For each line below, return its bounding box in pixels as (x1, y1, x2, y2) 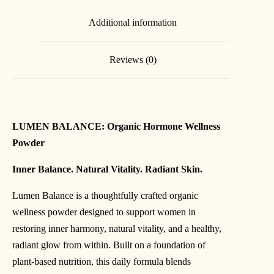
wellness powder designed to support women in (12, 206, 196, 217)
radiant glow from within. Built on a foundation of (12, 239, 206, 250)
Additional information (89, 17, 177, 28)
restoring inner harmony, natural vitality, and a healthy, (12, 223, 221, 234)
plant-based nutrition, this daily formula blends (12, 256, 191, 267)
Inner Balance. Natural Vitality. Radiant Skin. (12, 163, 202, 174)
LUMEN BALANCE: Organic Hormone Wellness (12, 120, 220, 131)
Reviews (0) (109, 54, 157, 65)
